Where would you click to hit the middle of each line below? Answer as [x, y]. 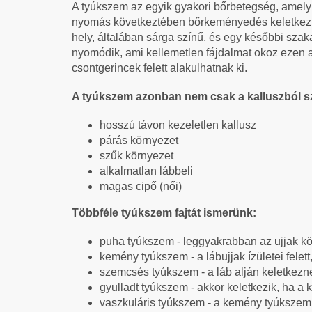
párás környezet [139, 140]
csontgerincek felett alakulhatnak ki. [159, 68]
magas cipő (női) [141, 186]
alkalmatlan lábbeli [146, 171]
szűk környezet [136, 155]
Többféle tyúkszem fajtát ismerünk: [164, 212]
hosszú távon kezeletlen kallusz [178, 125]
